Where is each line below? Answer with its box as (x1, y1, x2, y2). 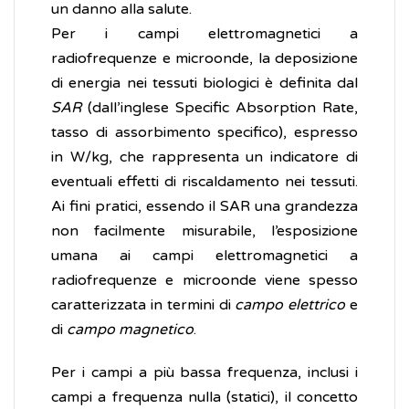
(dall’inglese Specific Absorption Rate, (81, 99, 358, 118)
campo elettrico (235, 296, 351, 315)
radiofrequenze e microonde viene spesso (51, 271, 358, 290)
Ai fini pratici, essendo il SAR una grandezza (51, 197, 358, 216)
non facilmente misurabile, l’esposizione (51, 222, 358, 241)
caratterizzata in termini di (51, 296, 236, 315)
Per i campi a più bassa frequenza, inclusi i (51, 363, 358, 383)
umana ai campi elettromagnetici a (51, 246, 358, 266)
